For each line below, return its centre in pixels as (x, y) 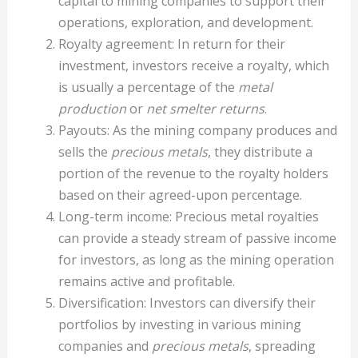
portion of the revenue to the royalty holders (193, 173)
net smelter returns (205, 108)
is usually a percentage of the (148, 87)
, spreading (282, 346)
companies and (105, 346)
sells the (84, 151)
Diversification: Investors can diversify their (187, 302)
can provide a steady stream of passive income (197, 238)
